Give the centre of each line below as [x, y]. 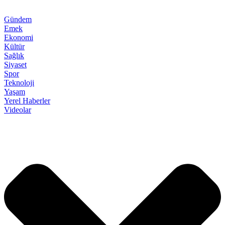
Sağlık [14, 55]
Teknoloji [19, 82]
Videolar [18, 109]
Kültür [14, 46]
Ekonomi [19, 37]
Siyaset [15, 64]
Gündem [18, 19]
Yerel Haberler [27, 100]
